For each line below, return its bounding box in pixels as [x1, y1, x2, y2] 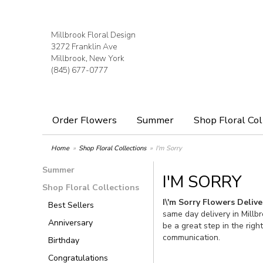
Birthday [48, 235, 79, 246]
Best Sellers [48, 200, 94, 211]
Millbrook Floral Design [51, 29, 136, 41]
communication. [163, 232, 220, 243]
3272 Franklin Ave [51, 41, 117, 52]
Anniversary [48, 217, 93, 228]
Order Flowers [52, 113, 117, 127]
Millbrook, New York [51, 53, 124, 64]
